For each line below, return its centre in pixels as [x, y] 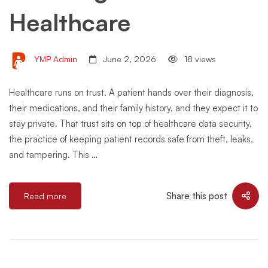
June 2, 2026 [128, 59]
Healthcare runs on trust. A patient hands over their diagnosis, [131, 92]
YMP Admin [54, 59]
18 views [199, 59]
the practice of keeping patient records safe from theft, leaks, [131, 139]
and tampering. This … [53, 155]
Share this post [197, 196]
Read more [45, 196]
